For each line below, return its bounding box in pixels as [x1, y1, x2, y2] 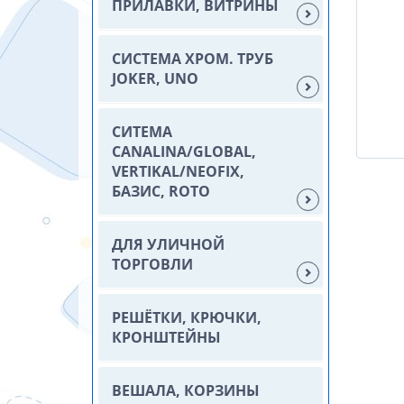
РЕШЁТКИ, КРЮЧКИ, [112, 308, 262, 327]
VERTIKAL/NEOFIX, [112, 161, 244, 181]
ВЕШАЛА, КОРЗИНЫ [112, 381, 260, 400]
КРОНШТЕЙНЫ [112, 327, 221, 347]
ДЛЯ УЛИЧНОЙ [112, 234, 225, 254]
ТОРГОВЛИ [112, 254, 193, 274]
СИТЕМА [112, 122, 172, 142]
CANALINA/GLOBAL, [112, 142, 256, 161]
